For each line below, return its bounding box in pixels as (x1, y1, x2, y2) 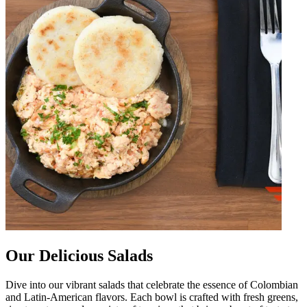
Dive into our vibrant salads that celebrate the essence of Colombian (5, 278, 298, 291)
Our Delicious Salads (5, 246, 153, 265)
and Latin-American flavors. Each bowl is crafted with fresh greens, (5, 291, 298, 303)
